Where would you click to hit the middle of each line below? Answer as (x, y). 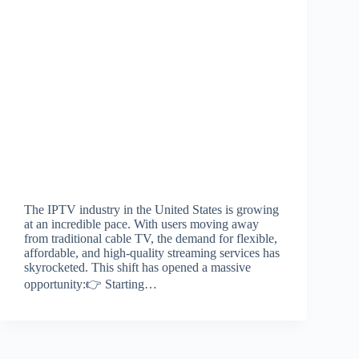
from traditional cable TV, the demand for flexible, (151, 238)
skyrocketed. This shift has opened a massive (137, 267)
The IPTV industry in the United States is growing (151, 209)
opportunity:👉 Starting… (91, 284)
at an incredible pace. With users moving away (141, 224)
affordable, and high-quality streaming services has (152, 252)
